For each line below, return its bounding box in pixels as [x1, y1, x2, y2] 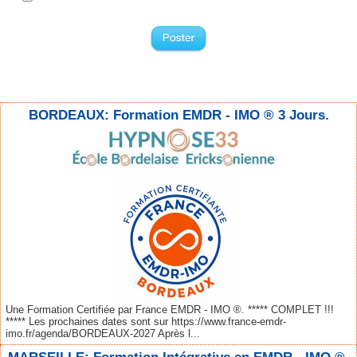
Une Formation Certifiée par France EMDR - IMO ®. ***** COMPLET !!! [6, 303, 334, 316]
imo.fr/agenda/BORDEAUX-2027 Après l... [6, 327, 200, 339]
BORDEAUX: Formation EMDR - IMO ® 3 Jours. [28, 108, 329, 123]
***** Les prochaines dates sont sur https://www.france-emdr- [6, 315, 286, 328]
